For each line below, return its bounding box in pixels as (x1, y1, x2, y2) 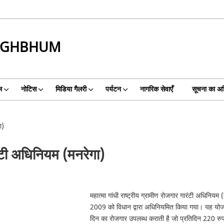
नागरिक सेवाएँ (139, 84, 173, 94)
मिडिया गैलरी (55, 84, 86, 94)
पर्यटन (105, 84, 121, 94)
